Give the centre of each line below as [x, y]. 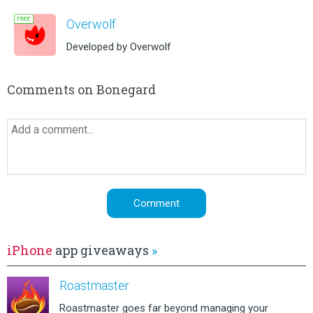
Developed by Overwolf [119, 46]
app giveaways [102, 250]
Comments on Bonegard [81, 89]
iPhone [30, 250]
